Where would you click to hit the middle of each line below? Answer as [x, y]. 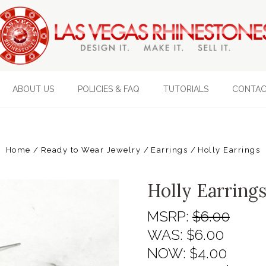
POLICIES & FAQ [108, 89]
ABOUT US [33, 89]
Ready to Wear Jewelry [91, 150]
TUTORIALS [186, 89]
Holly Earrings [229, 150]
